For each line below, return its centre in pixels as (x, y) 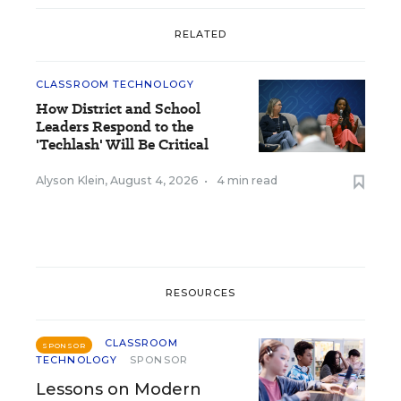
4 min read (247, 180)
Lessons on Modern (119, 389)
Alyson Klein (70, 180)
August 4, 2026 (154, 180)
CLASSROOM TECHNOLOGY (115, 84)
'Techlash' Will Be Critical (122, 144)
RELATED (200, 34)
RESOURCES (200, 293)
